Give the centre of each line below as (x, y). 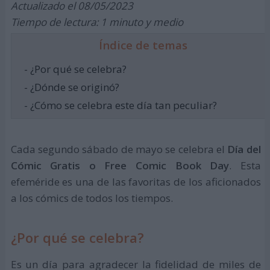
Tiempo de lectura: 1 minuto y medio (97, 22)
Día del (244, 149)
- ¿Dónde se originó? (71, 87)
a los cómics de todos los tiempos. (92, 198)
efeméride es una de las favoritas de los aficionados (136, 182)
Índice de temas (143, 45)
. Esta (245, 166)
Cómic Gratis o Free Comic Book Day (120, 166)
